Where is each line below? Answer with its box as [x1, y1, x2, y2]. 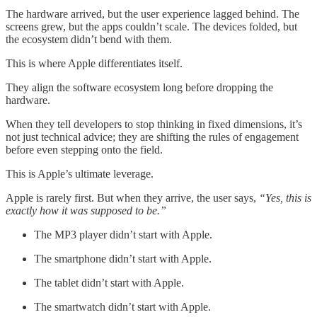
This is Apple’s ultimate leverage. [6, 167, 154, 180]
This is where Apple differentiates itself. [6, 57, 183, 69]
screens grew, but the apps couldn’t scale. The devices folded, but [6, 20, 297, 33]
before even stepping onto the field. [6, 143, 163, 156]
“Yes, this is [259, 191, 311, 204]
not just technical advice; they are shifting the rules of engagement [6, 130, 299, 143]
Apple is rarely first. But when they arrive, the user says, [6, 191, 259, 204]
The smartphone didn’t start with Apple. [34, 252, 212, 265]
